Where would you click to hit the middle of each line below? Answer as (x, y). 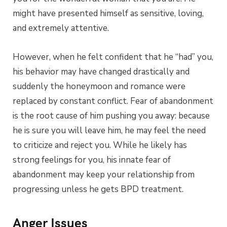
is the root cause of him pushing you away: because (111, 116)
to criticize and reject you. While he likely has (100, 145)
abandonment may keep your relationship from (104, 174)
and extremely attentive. (61, 28)
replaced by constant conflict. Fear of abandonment (113, 101)
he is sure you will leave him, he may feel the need (109, 130)
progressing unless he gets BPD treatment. (98, 189)
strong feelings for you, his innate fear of (92, 160)
